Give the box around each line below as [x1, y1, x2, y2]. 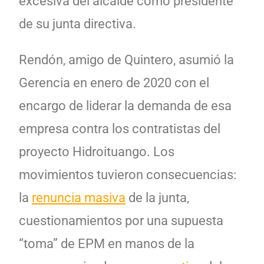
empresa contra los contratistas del [19, 121, 220, 136]
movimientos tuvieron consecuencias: [19, 167, 236, 182]
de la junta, [126, 190, 189, 205]
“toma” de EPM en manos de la [19, 236, 194, 251]
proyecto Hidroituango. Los [19, 144, 174, 159]
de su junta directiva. [19, 16, 136, 31]
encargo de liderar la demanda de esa [19, 98, 232, 113]
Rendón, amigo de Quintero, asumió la [19, 52, 234, 67]
